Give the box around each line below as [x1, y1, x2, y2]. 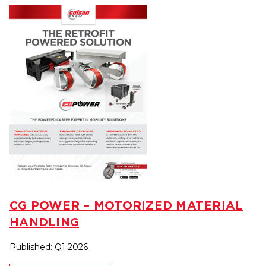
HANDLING [9, 215, 79, 229]
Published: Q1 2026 [9, 242, 88, 253]
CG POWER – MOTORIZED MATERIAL [9, 198, 243, 213]
